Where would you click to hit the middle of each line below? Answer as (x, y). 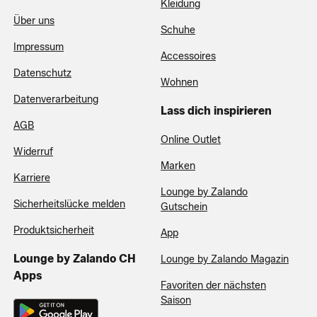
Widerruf (33, 151)
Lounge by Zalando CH (75, 258)
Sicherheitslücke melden (69, 204)
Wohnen (179, 82)
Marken (178, 166)
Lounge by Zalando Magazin (225, 259)
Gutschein (184, 207)
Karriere (32, 178)
